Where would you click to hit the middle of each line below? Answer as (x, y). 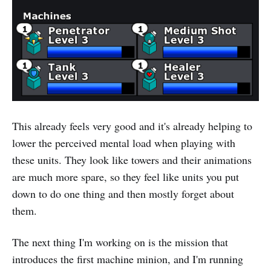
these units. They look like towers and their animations (132, 160)
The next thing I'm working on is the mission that (120, 242)
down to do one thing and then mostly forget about (123, 194)
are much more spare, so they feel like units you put (126, 177)
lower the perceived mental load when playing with (124, 143)
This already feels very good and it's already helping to (132, 126)
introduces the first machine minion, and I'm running (128, 259)
